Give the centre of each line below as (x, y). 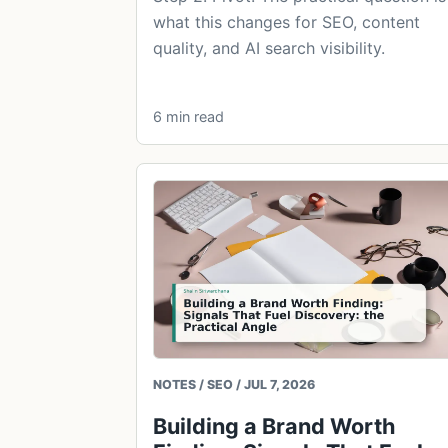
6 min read (188, 117)
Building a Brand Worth (274, 425)
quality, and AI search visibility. (269, 48)
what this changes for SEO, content (286, 22)
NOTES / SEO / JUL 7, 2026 (234, 384)
